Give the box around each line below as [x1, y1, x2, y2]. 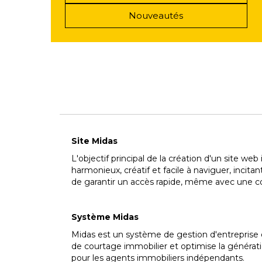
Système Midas [71, 212, 139, 222]
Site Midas [71, 136, 118, 146]
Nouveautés [129, 10, 184, 21]
